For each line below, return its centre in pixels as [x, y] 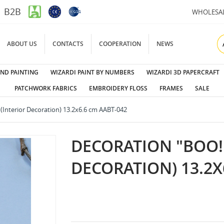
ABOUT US [22, 44]
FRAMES [171, 88]
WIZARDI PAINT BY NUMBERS [92, 72]
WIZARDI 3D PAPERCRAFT [183, 72]
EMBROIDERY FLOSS [118, 88]
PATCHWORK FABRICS [46, 88]
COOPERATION [120, 44]
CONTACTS [68, 44]
